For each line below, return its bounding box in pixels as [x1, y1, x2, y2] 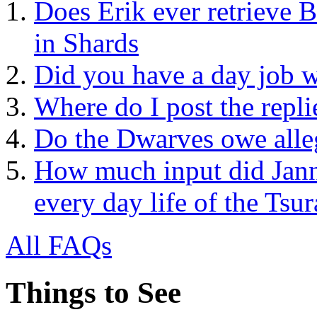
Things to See [6, 276, 181, 309]
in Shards [34, 28, 139, 59]
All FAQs [6, 230, 112, 261]
